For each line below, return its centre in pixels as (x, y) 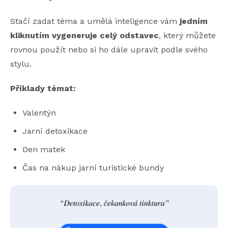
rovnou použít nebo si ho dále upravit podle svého (109, 50)
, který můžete (187, 36)
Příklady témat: (43, 89)
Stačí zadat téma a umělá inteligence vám (95, 21)
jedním (194, 21)
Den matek (44, 150)
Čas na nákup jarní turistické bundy (93, 168)
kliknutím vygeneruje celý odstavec (84, 36)
